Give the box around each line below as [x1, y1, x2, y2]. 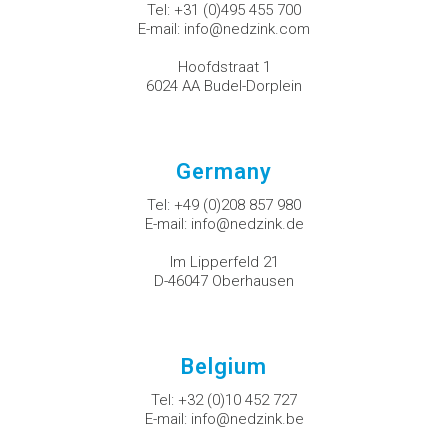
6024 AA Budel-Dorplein [146, 77, 302, 96]
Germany [176, 159, 272, 185]
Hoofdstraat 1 [177, 58, 271, 77]
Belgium [181, 354, 267, 380]
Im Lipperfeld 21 [169, 253, 279, 272]
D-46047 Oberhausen [154, 272, 294, 291]
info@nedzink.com [184, 20, 310, 39]
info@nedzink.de [190, 215, 304, 234]
